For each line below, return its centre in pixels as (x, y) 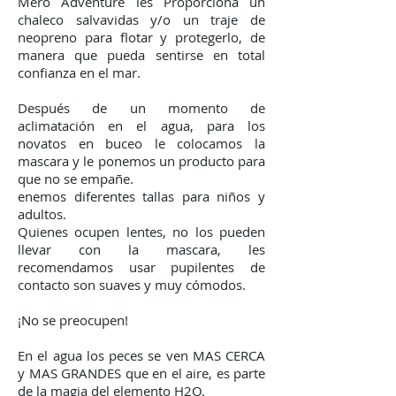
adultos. (42, 214)
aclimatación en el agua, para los (141, 126)
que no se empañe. (76, 179)
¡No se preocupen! (73, 320)
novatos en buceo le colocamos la (141, 143)
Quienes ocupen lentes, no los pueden (141, 232)
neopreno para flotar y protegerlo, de (141, 37)
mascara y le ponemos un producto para (141, 161)
